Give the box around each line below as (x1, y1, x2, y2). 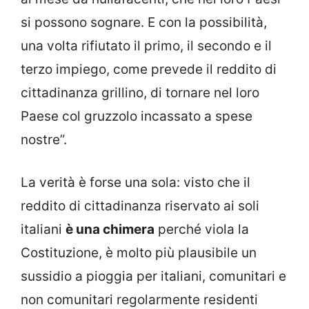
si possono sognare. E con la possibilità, (21, 14, 267, 30)
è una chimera (66, 221, 154, 238)
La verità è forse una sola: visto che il (21, 175, 250, 191)
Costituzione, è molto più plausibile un (21, 245, 257, 261)
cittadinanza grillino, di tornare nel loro (21, 84, 259, 101)
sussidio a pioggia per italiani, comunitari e (21, 268, 286, 285)
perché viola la (154, 221, 249, 238)
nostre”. (21, 131, 67, 148)
